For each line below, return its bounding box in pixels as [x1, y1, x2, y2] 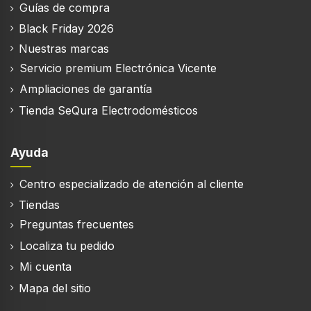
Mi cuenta [16, 260, 72, 274]
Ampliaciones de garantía [16, 82, 152, 96]
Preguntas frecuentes [16, 217, 134, 232]
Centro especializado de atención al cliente [16, 176, 244, 191]
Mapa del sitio [19, 280, 91, 295]
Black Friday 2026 [19, 22, 114, 36]
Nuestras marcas [19, 41, 109, 56]
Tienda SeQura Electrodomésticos [19, 103, 198, 117]
